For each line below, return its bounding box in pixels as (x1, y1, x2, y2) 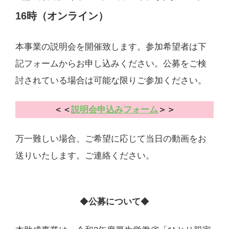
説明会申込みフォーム (71, 104, 158, 114)
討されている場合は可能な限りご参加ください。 (15, 75, 207, 85)
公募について (88, 196, 141, 207)
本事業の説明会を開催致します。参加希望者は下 (15, 41, 207, 52)
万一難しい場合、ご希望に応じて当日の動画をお (15, 133, 207, 144)
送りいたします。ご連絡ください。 (15, 150, 154, 161)
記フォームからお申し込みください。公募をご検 (15, 58, 207, 68)
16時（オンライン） (15, 10, 108, 21)
